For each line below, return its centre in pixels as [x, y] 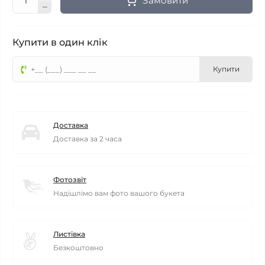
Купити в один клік [60, 42]
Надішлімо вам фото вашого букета [119, 193]
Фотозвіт [70, 180]
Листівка [69, 234]
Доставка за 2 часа [88, 139]
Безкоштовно [78, 248]
